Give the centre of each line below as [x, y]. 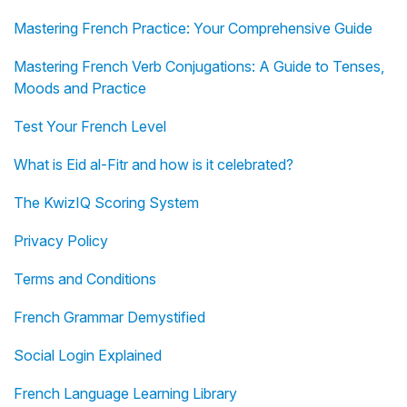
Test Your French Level [90, 127]
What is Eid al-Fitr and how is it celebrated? [154, 165]
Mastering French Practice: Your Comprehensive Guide [193, 29]
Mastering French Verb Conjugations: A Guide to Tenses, [199, 67]
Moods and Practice [80, 89]
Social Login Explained [88, 356]
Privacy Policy [61, 241]
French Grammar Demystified [109, 318]
